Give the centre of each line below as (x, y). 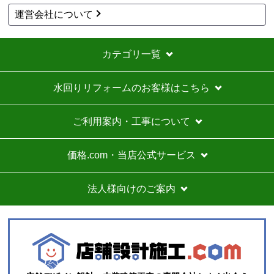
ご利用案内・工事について (131, 122)
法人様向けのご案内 (131, 189)
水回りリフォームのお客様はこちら (131, 88)
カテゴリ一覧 (131, 54)
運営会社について (54, 15)
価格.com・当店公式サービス (131, 155)
